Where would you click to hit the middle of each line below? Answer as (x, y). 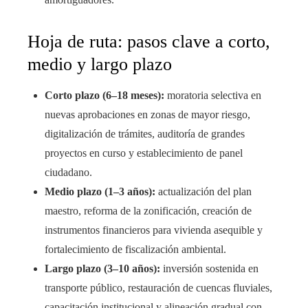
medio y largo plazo (100, 65)
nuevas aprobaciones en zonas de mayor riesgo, (147, 115)
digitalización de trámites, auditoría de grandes (145, 134)
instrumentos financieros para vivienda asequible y (154, 230)
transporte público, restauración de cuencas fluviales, (158, 288)
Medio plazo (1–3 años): (100, 192)
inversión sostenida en (209, 269)
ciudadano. (68, 173)
